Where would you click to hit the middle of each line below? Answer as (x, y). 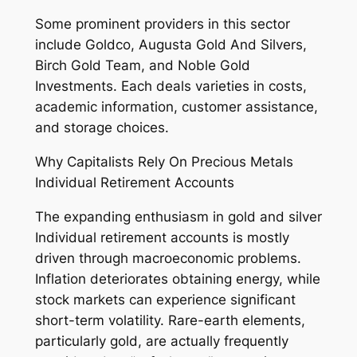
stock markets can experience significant (165, 299)
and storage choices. (102, 128)
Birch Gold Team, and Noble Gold (142, 66)
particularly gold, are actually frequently (161, 341)
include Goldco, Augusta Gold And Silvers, (171, 45)
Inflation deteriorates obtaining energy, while (177, 279)
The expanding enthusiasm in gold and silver (178, 216)
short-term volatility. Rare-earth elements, (170, 320)
